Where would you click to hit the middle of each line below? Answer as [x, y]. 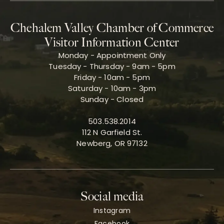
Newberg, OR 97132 [112, 143]
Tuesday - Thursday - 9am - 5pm [112, 66]
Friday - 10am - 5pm [112, 77]
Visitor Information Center [112, 42]
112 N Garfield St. [112, 132]
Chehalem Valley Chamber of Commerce [112, 28]
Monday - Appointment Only [112, 55]
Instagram [112, 210]
